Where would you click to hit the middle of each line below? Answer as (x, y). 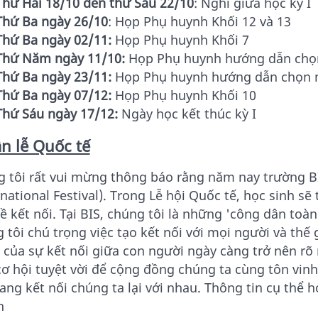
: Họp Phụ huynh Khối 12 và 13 (199, 22)
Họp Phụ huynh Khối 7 (180, 40)
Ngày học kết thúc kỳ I (187, 114)
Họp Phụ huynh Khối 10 (183, 95)
